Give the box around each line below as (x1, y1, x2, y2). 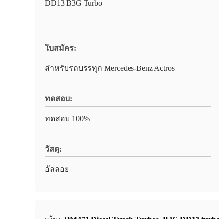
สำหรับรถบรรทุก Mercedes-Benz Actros (45, 64, 175, 72)
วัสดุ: (45, 145, 62, 153)
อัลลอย (45, 165, 69, 173)
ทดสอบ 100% (45, 114, 90, 123)
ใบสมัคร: (45, 44, 76, 52)
